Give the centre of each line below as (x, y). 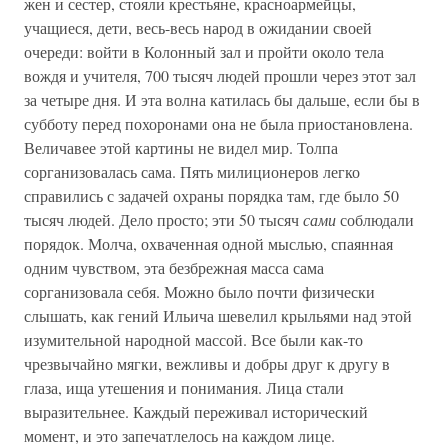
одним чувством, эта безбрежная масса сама (174, 267)
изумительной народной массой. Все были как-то (193, 339)
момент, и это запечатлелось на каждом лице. (179, 435)
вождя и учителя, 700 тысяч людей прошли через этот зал (220, 75)
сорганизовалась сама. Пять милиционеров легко (192, 171)
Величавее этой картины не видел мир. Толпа (181, 147)
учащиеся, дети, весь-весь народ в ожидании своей (198, 27)
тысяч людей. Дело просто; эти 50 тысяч (163, 219)
